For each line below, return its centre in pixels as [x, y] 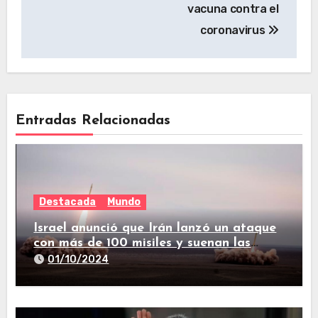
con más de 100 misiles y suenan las [142, 243]
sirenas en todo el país [103, 258]
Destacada [68, 202]
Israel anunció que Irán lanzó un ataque [155, 229]
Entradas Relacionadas [93, 121]
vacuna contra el [233, 9]
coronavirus [234, 30]
